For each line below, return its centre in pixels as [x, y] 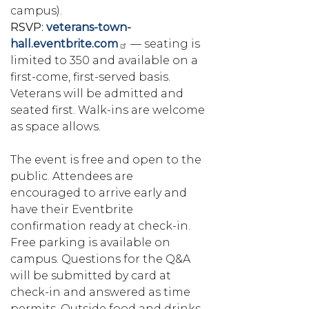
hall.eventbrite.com [64, 43]
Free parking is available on [90, 242]
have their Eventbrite [72, 209]
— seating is [164, 43]
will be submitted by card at [91, 275]
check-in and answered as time [100, 292]
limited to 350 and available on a [104, 60]
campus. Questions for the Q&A [100, 259]
